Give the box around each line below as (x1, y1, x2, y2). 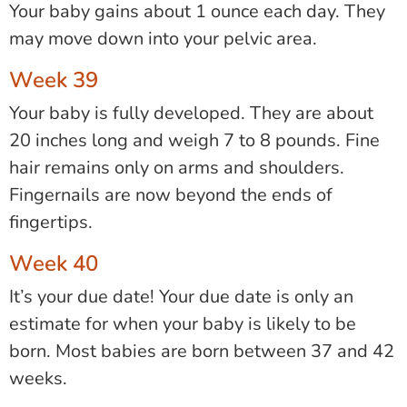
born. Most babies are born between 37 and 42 (9, 339, 394, 364)
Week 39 (9, 65, 98, 95)
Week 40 (9, 249, 98, 279)
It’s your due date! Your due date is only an (9, 284, 353, 310)
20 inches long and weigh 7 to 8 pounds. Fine (9, 128, 380, 154)
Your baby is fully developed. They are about (9, 101, 373, 126)
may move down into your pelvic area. (9, 26, 317, 52)
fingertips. (9, 210, 93, 235)
